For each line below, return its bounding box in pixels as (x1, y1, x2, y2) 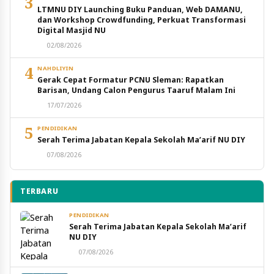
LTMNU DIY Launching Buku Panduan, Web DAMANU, (37, 4, 243, 15)
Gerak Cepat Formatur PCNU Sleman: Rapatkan (37, 75, 224, 86)
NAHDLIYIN (37, 64, 74, 73)
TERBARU (20, 186, 59, 197)
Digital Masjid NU (37, 25, 106, 36)
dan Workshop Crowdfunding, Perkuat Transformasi (37, 15, 246, 26)
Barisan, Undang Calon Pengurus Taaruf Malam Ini (37, 85, 235, 96)
